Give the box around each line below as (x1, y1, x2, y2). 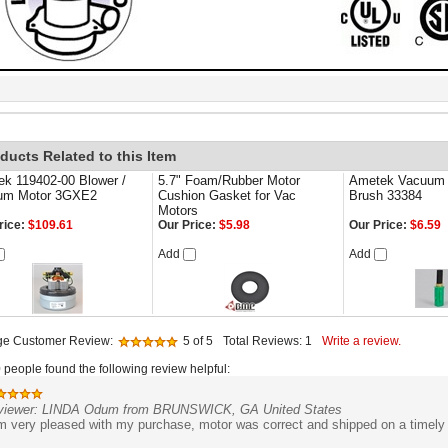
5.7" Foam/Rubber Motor (158, 173, 300, 188)
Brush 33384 (349, 188, 422, 203)
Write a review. (322, 334, 401, 348)
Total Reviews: (223, 334, 305, 348)
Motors (158, 203, 198, 218)
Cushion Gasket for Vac (158, 188, 296, 203)
